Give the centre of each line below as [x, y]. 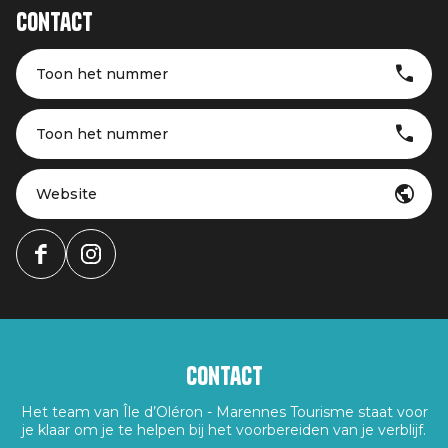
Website [66, 194]
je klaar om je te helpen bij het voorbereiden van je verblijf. [224, 430]
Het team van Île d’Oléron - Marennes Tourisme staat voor [224, 412]
